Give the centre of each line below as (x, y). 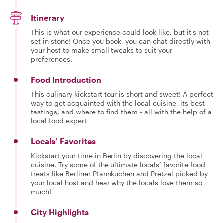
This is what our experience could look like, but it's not (120, 32)
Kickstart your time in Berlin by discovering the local (116, 155)
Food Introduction (66, 79)
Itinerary (48, 17)
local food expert (59, 120)
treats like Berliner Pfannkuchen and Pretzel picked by (119, 173)
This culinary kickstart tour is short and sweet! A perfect (122, 94)
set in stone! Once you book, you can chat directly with (120, 41)
